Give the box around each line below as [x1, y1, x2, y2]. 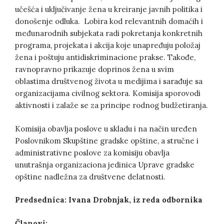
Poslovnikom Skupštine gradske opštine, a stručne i [15, 135, 198, 145]
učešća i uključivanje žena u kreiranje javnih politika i [15, 4, 202, 14]
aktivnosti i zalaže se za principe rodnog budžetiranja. [15, 100, 208, 110]
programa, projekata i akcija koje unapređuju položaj [15, 40, 200, 50]
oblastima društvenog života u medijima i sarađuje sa [15, 76, 202, 86]
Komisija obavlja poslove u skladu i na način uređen [15, 123, 197, 133]
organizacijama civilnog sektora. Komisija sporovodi [15, 88, 200, 98]
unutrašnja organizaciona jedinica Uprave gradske [15, 159, 194, 169]
